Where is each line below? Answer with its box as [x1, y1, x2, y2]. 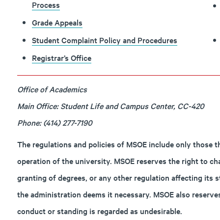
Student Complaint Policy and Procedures [31, 34, 177, 45]
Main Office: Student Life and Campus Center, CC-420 [17, 100, 204, 111]
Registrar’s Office [31, 52, 91, 63]
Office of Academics [17, 83, 87, 94]
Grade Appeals [31, 17, 82, 27]
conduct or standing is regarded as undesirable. [17, 205, 182, 216]
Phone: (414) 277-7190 [17, 117, 92, 128]
